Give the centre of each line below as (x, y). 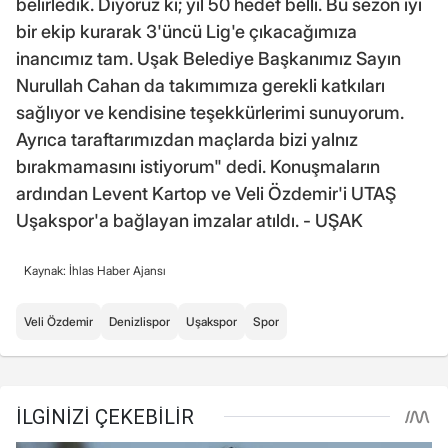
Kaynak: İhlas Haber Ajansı (95, 270)
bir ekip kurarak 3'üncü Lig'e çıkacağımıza (186, 31)
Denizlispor (139, 321)
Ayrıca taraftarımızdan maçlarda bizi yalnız (187, 139)
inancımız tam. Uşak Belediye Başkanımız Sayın (208, 58)
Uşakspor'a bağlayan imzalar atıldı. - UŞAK (189, 220)
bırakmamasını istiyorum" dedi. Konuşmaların (198, 166)
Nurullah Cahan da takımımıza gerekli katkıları (200, 85)
